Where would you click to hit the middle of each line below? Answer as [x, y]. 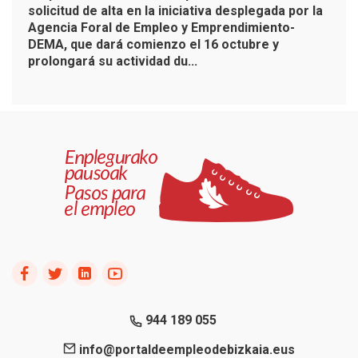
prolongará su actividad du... [113, 61]
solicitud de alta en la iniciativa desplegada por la [175, 10]
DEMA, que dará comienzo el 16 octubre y [153, 44]
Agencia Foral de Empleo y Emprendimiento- [161, 27]
